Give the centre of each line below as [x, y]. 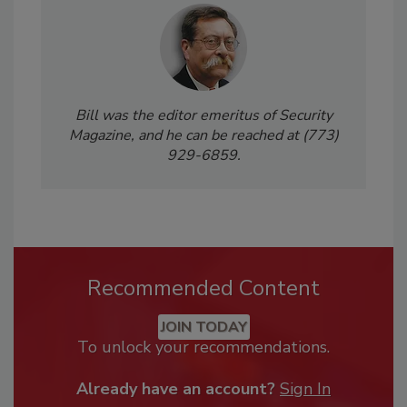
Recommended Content [203, 288]
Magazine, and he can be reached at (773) [203, 135]
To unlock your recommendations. [203, 347]
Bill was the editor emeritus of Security [203, 115]
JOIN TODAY [203, 327]
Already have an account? [176, 388]
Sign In [305, 388]
